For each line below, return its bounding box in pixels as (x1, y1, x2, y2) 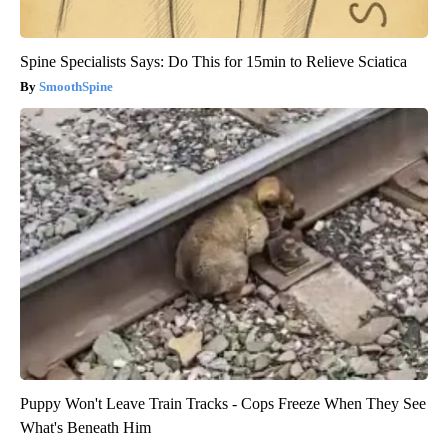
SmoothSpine (39, 78, 113, 94)
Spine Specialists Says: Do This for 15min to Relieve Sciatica (20, 52, 407, 70)
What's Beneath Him (20, 418, 151, 436)
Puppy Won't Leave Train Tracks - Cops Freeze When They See (20, 394, 426, 412)
